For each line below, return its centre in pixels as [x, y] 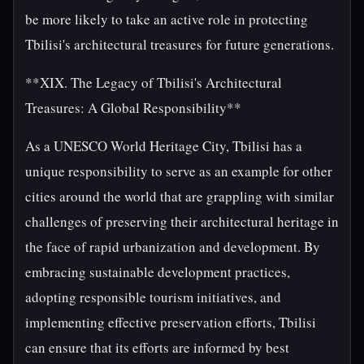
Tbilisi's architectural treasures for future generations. [180, 44]
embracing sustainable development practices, [158, 272]
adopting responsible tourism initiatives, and [153, 297]
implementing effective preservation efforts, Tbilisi [171, 322]
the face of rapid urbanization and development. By [173, 247]
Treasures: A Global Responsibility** [133, 108]
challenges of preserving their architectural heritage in [182, 221]
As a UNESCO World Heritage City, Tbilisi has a [164, 146]
